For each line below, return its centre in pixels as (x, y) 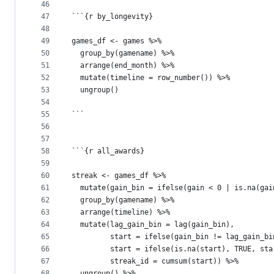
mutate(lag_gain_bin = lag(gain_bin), (153, 225)
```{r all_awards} (108, 151)
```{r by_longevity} (112, 17)
